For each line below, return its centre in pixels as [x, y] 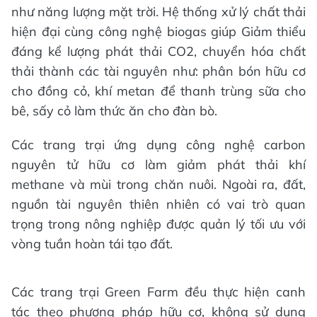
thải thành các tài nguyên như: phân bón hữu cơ [158, 71]
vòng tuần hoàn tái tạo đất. [92, 244]
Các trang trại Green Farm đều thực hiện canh [158, 292]
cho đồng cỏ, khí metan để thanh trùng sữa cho [158, 91]
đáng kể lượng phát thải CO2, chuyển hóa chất [158, 52]
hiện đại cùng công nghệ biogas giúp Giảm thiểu [158, 32]
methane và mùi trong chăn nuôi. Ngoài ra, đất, [158, 185]
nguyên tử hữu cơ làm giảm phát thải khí [158, 165]
